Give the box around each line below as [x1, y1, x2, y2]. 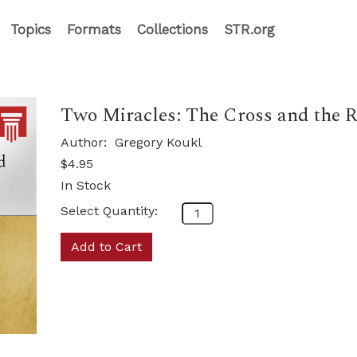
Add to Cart [70, 239, 142, 254]
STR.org [224, 22, 275, 37]
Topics [10, 22, 51, 37]
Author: [60, 135, 111, 150]
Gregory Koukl [114, 135, 202, 150]
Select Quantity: [60, 203, 158, 218]
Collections [137, 22, 208, 37]
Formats [67, 22, 121, 37]
